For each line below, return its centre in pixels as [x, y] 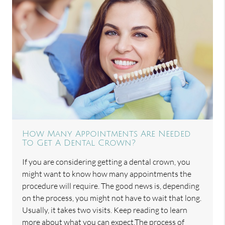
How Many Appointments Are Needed [107, 134]
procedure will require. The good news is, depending [111, 186]
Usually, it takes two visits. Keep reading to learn [105, 210]
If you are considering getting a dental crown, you [106, 162]
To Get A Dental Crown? [79, 143]
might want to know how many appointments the [107, 174]
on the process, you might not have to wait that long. [112, 198]
